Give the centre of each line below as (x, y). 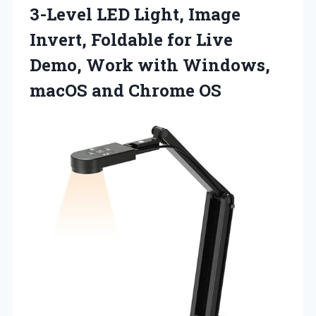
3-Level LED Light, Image (135, 14)
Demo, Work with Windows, (150, 65)
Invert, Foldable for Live (131, 39)
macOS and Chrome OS (126, 90)
